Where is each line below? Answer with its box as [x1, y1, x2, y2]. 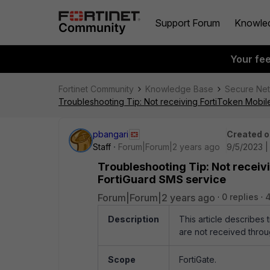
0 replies [222, 192, 259, 202]
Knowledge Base [145, 84, 213, 94]
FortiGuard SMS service [98, 173, 226, 186]
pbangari [93, 129, 128, 139]
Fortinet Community [58, 84, 134, 94]
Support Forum [155, 16, 220, 29]
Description [108, 214, 159, 224]
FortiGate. [179, 254, 216, 265]
